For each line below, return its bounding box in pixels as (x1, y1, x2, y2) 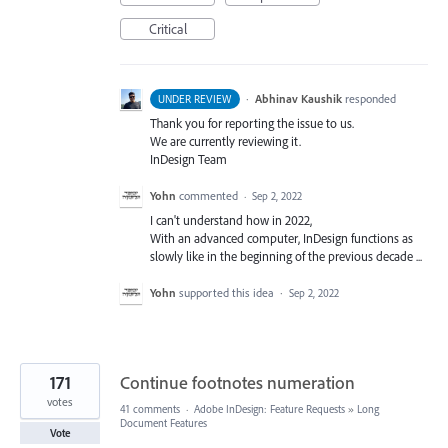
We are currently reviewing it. (150, 133, 301, 149)
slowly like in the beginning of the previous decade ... (150, 248, 422, 265)
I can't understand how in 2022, (150, 212, 312, 229)
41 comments (120, 402, 180, 417)
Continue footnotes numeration (120, 371, 355, 395)
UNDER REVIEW (158, 92, 232, 106)
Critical (148, 20, 187, 38)
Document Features (120, 416, 207, 431)
